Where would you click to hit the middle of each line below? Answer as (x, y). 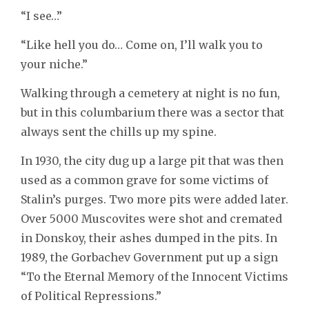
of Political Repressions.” (91, 296)
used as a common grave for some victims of (144, 180)
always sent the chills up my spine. (119, 132)
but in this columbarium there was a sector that (152, 113)
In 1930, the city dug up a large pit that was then (152, 161)
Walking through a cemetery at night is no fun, (150, 93)
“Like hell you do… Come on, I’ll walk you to (142, 45)
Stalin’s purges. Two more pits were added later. (154, 200)
